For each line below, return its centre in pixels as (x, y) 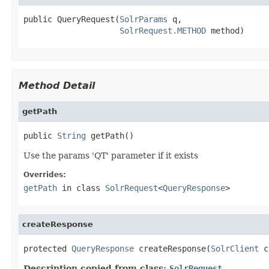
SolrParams (144, 19)
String (71, 135)
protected (47, 248)
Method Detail (57, 85)
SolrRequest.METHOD (163, 30)
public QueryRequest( (71, 19)
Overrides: (45, 174)
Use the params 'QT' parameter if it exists (111, 155)
